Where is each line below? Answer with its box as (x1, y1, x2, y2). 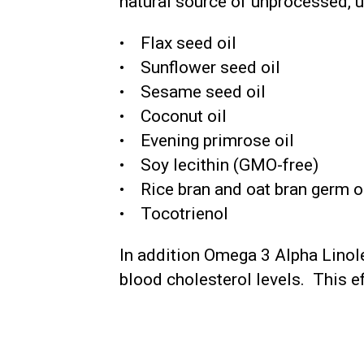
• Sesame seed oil (119, 81, 266, 102)
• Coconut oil (119, 106, 227, 126)
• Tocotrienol (119, 203, 228, 223)
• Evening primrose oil (119, 130, 294, 150)
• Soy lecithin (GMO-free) (119, 154, 318, 175)
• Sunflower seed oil (119, 57, 280, 77)
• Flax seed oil (119, 32, 236, 53)
